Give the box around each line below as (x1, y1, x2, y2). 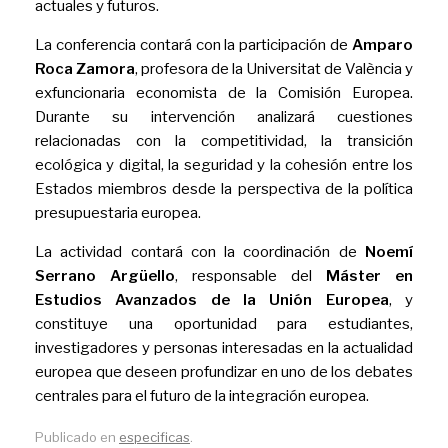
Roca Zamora (35, 60, 135, 79)
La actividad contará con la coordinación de (35, 243, 365, 262)
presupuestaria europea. (35, 204, 201, 223)
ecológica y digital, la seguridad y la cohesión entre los (35, 156, 413, 175)
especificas (119, 428, 190, 445)
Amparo (352, 36, 413, 55)
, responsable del (175, 267, 326, 286)
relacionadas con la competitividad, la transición (35, 132, 413, 151)
